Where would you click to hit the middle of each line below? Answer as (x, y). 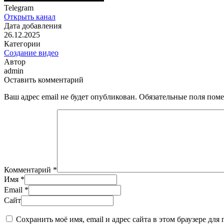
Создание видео (31, 53)
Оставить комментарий (44, 80)
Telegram (19, 8)
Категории (22, 44)
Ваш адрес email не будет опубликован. (70, 97)
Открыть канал (30, 17)
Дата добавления (33, 26)
